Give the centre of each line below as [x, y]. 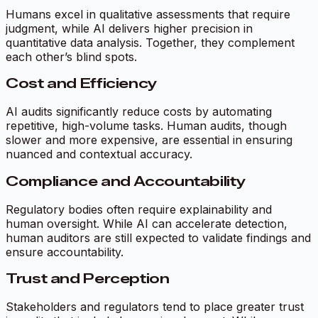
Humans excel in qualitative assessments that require [148, 14]
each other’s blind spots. [71, 56]
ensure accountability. [65, 252]
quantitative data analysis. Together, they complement [150, 42]
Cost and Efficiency [82, 84]
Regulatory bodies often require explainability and [139, 209]
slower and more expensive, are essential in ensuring [149, 140]
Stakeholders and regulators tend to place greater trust [155, 307]
